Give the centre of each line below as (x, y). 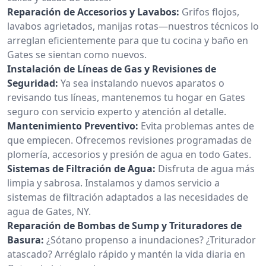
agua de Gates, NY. (49, 211)
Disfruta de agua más (206, 168)
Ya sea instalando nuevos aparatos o (142, 83)
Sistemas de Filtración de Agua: (81, 168)
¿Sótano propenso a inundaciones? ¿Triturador (151, 240)
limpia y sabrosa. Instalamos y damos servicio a (113, 183)
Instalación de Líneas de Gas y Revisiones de (112, 69)
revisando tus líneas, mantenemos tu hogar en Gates (126, 97)
